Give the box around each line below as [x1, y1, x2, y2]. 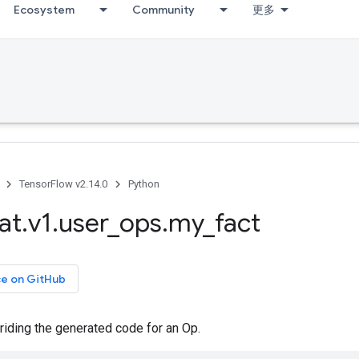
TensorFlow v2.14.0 [19, 178, 107, 190]
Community [132, 2, 195, 17]
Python [128, 178, 159, 190]
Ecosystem [14, 2, 75, 17]
